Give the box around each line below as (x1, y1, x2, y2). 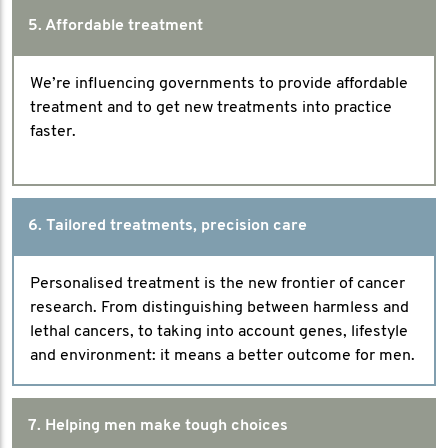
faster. (30, 124, 76, 140)
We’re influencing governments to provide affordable (30, 76, 408, 92)
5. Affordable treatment (28, 18, 203, 34)
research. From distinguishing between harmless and (30, 300, 409, 316)
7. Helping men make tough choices (28, 418, 288, 434)
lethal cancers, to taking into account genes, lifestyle (30, 324, 408, 340)
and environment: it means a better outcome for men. (30, 348, 415, 364)
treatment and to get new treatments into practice (30, 100, 392, 116)
